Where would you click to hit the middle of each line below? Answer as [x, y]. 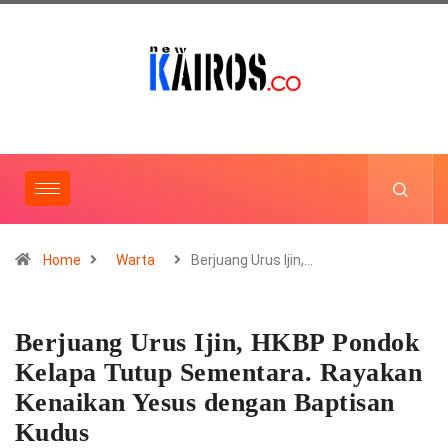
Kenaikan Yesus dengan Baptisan [205, 402]
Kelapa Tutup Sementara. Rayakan [218, 372]
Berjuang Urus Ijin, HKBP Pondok [217, 342]
